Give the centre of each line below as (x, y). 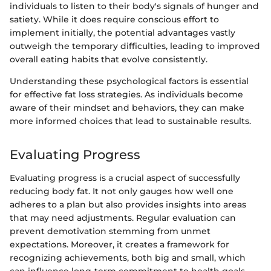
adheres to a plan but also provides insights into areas (128, 204)
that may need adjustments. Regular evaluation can (123, 217)
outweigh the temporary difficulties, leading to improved (135, 46)
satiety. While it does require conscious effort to (114, 20)
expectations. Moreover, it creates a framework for (119, 244)
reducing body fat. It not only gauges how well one (122, 191)
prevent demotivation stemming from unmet (110, 231)
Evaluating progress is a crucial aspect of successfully (125, 178)
